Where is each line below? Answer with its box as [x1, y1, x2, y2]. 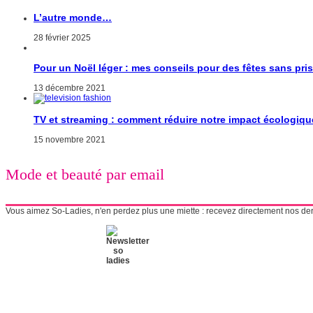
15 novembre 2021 [34, 135, 105, 145]
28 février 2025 [34, 33, 91, 43]
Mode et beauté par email [6, 165, 164, 183]
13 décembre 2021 [34, 83, 105, 94]
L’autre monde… [34, 12, 112, 24]
